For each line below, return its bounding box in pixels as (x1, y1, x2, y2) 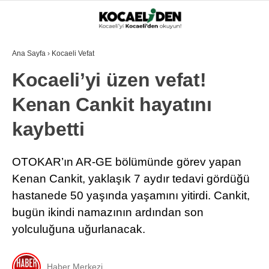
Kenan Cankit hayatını (12, 94, 212, 115)
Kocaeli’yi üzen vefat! (12, 69, 207, 91)
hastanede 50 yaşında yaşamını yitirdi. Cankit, (12, 189, 250, 202)
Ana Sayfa (12, 49, 46, 58)
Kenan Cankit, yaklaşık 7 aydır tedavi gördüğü (12, 172, 250, 185)
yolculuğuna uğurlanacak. (12, 223, 145, 235)
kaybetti (12, 118, 85, 140)
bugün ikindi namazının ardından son (12, 206, 204, 219)
